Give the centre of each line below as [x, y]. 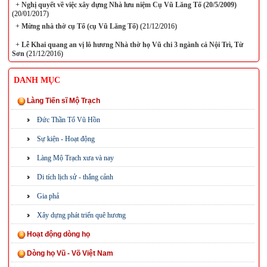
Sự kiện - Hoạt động [66, 139]
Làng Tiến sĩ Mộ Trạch [63, 101]
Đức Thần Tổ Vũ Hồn [68, 120]
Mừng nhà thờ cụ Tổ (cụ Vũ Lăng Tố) [79, 26]
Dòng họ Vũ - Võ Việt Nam [70, 253]
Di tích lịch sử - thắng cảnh [75, 177]
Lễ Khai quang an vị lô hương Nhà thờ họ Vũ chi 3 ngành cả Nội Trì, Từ [131, 45]
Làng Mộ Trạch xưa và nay [75, 158]
